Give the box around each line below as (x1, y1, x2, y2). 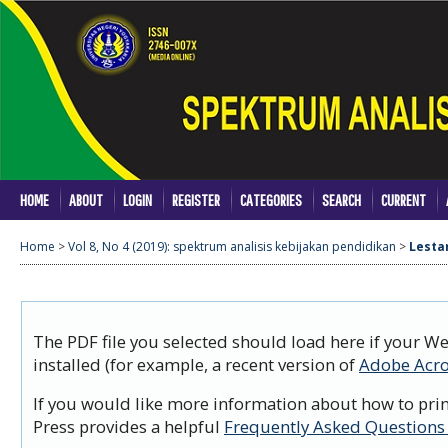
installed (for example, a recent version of (33, 352, 359, 376)
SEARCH (322, 190, 361, 209)
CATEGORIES (240, 190, 302, 209)
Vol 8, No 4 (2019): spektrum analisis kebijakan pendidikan (68, 238, 396, 256)
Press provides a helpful (33, 415, 224, 439)
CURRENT (381, 190, 426, 209)
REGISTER (172, 190, 220, 209)
